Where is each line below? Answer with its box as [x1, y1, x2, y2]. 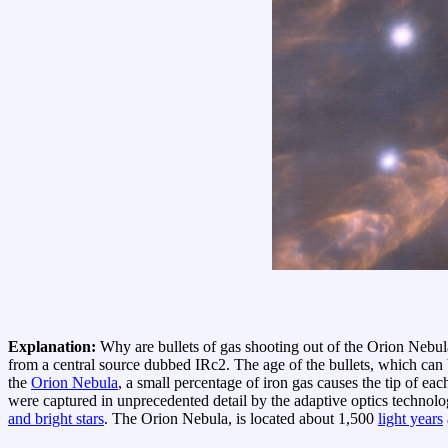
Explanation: [8, 338, 100, 356]
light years [378, 410, 443, 428]
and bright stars [8, 410, 104, 428]
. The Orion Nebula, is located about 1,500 [104, 410, 378, 428]
